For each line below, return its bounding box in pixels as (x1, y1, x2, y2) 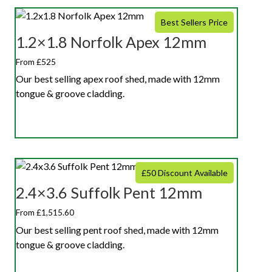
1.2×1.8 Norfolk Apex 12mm (16, 32, 206, 51)
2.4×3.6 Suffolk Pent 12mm (16, 183, 202, 202)
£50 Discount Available (141, 168, 228, 178)
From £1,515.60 (16, 207, 74, 218)
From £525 (16, 56, 56, 67)
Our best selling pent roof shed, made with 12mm (16, 224, 219, 236)
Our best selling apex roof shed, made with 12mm (16, 73, 220, 85)
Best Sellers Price (161, 16, 228, 27)
